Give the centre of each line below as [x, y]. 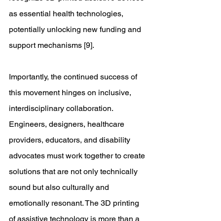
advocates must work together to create [78, 156]
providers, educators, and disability [71, 140]
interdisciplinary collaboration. [62, 108]
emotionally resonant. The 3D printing [75, 203]
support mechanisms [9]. [53, 45]
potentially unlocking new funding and [76, 29]
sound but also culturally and [60, 187]
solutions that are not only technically [74, 171]
